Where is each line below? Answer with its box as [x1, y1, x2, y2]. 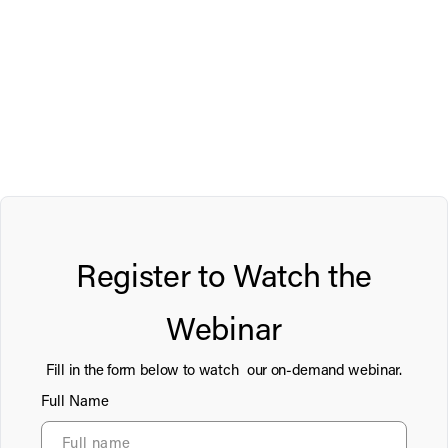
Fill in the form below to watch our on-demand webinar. [46, 363, 402, 379]
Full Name [41, 394, 109, 410]
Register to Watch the [75, 262, 373, 295]
